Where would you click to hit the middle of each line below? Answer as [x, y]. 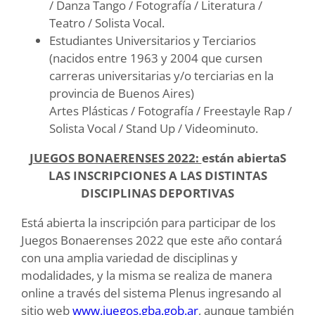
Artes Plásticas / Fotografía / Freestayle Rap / [171, 111]
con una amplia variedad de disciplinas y [129, 258]
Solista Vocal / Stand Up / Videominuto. [154, 129]
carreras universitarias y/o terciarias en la [161, 76]
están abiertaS [244, 158]
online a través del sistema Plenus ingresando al [151, 293]
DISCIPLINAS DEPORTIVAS [157, 193]
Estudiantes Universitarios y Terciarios [153, 41]
